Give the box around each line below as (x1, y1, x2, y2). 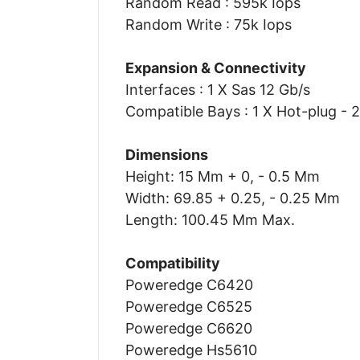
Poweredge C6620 (125, 319, 252, 337)
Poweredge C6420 (125, 276, 253, 293)
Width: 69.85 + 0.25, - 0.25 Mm (125, 189, 340, 207)
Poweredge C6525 (125, 297, 252, 315)
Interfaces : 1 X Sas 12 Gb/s (125, 80, 310, 98)
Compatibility (125, 254, 220, 272)
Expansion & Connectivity (125, 59, 306, 76)
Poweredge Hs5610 (125, 341, 257, 358)
